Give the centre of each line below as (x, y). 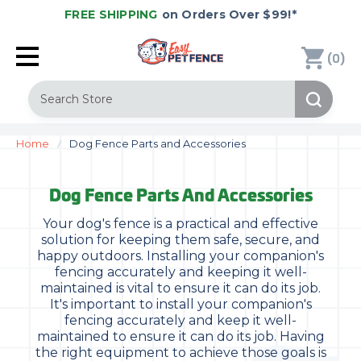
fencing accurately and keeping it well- (180, 272)
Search (48, 89)
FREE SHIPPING (111, 15)
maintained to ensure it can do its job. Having (180, 336)
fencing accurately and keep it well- (180, 320)
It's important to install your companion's (180, 304)
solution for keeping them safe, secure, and (180, 240)
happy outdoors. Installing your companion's (180, 256)
